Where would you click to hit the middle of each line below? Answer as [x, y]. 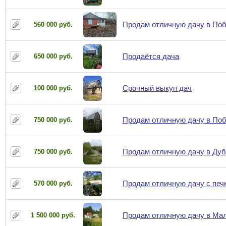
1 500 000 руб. [53, 215]
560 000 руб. [53, 24]
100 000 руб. [53, 88]
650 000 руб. [53, 56]
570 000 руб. [53, 183]
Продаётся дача [151, 56]
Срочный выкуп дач [157, 88]
